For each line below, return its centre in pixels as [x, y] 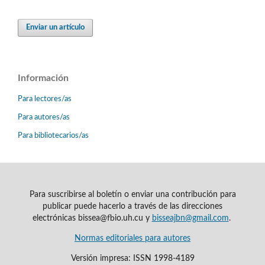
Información [43, 78]
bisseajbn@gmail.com [190, 218]
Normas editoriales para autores [132, 238]
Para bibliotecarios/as [53, 136]
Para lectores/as [45, 99]
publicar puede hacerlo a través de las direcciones [132, 206]
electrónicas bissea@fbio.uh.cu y [92, 218]
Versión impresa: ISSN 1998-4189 [132, 258]
